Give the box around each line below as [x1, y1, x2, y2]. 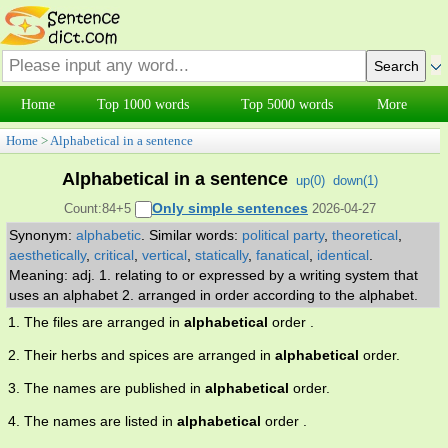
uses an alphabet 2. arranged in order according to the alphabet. [9, 287, 422, 304]
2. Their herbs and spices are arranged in [8, 347, 275, 364]
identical [317, 247, 369, 264]
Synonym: [9, 227, 76, 244]
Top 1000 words [97, 97, 190, 112]
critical [94, 247, 134, 264]
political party [242, 227, 324, 244]
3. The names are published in [8, 380, 205, 397]
